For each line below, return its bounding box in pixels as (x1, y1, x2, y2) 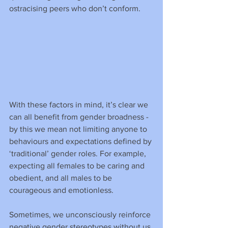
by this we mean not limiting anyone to (9, 125, 149, 134)
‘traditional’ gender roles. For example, (9, 149, 148, 158)
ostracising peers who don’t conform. (9, 4, 140, 13)
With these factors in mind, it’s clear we (9, 100, 150, 109)
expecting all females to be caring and (9, 161, 147, 170)
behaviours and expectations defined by (9, 137, 154, 146)
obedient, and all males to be (9, 174, 114, 183)
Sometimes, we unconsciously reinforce (9, 210, 153, 219)
